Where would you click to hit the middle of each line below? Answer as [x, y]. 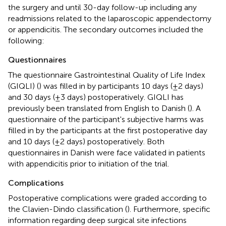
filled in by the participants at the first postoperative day [108, 130]
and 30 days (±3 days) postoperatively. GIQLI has [96, 97]
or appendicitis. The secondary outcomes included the [106, 29]
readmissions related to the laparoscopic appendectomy [110, 18]
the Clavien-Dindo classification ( [68, 209]
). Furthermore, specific [169, 209]
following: [26, 40]
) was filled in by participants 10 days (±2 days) [121, 86]
